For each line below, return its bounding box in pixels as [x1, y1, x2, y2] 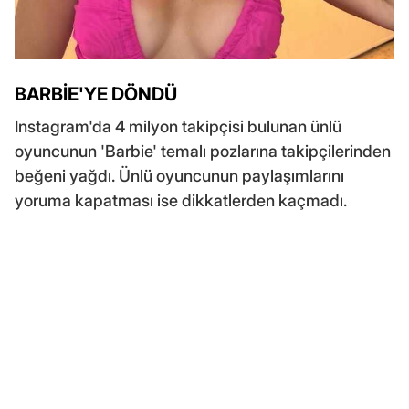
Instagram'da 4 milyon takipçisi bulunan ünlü [15, 117, 341, 137]
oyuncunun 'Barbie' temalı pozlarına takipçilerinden [15, 142, 391, 162]
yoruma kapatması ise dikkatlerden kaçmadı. [15, 191, 347, 211]
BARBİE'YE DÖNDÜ [15, 83, 177, 106]
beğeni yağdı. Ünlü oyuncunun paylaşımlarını [15, 166, 344, 186]
